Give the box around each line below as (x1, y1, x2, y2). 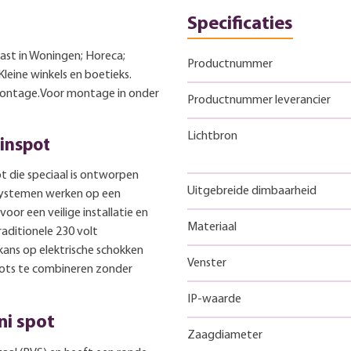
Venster (187, 256, 226, 270)
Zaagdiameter (187, 328, 262, 342)
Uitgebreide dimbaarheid (187, 184, 317, 197)
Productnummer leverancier (187, 93, 331, 107)
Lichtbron (187, 129, 237, 143)
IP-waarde (187, 292, 241, 306)
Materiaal (187, 220, 237, 233)
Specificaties (187, 14, 293, 34)
